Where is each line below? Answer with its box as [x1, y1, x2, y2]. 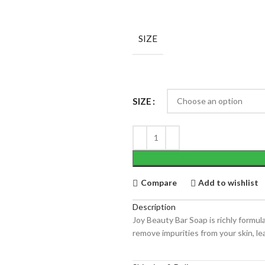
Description [132, 201, 176, 212]
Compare [140, 177, 177, 188]
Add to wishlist [198, 177, 259, 188]
